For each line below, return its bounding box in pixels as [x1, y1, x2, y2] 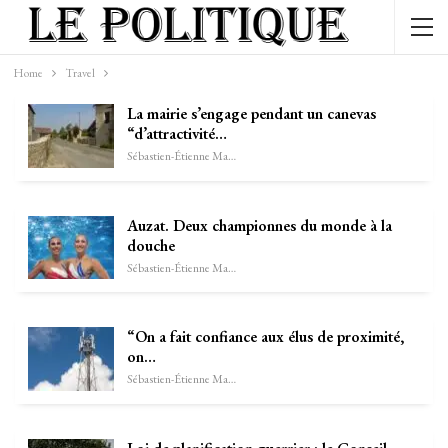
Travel [64, 65, 95, 81]
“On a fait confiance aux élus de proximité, [127, 326, 404, 348]
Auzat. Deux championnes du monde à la [127, 214, 392, 236]
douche [127, 234, 175, 256]
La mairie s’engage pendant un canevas [127, 103, 376, 124]
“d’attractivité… [127, 123, 227, 144]
